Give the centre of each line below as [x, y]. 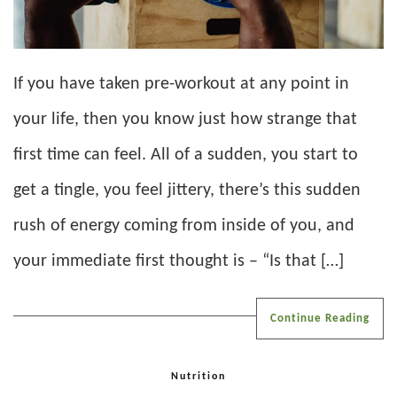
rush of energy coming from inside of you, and [184, 226]
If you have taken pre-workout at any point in [181, 85]
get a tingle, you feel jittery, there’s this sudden [187, 191]
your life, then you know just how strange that [185, 120]
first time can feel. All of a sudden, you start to [186, 156]
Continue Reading [320, 319]
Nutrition [198, 377]
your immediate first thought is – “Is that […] [179, 262]
